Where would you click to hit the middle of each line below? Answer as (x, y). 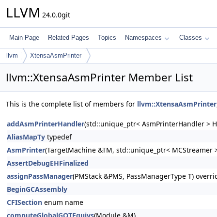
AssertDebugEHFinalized (48, 163)
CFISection (24, 202)
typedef (58, 137)
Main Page (24, 38)
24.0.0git (55, 15)
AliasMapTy (26, 137)
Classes (191, 38)
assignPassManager (40, 176)
